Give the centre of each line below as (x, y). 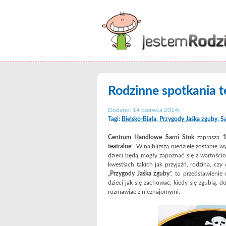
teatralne (120, 146)
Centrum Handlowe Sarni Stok (151, 137)
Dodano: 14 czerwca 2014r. (145, 110)
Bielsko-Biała (139, 119)
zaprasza (208, 137)
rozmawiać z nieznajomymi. (144, 192)
